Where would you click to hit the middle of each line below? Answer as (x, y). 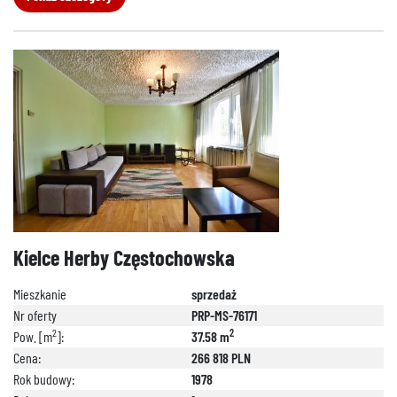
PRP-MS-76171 (224, 315)
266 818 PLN (221, 358)
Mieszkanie (40, 294)
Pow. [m (33, 336)
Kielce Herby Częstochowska (124, 257)
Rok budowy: (44, 379)
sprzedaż (214, 294)
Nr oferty (35, 315)
